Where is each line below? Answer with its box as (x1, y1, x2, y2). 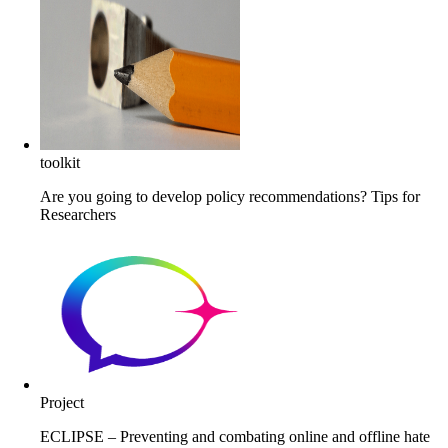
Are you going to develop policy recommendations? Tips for (40, 187, 420, 205)
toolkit (40, 153, 80, 171)
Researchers (40, 205, 116, 223)
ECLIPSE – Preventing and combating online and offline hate (40, 427, 430, 445)
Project (40, 393, 84, 411)
